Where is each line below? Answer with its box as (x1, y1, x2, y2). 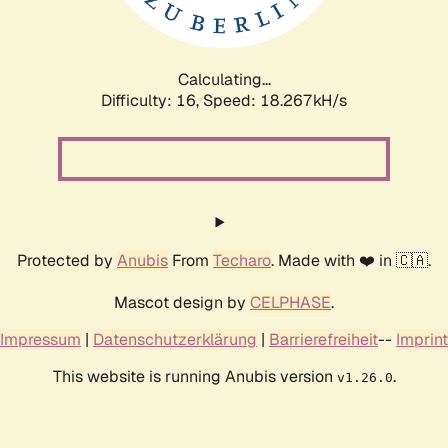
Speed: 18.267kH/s (203, 89, 347, 111)
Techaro (213, 249, 271, 271)
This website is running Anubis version (52, 365, 337, 387)
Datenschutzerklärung (93, 328, 257, 350)
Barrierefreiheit (269, 328, 378, 350)
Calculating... (177, 68, 271, 90)
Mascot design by (114, 291, 250, 313)
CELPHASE (250, 291, 331, 313)
